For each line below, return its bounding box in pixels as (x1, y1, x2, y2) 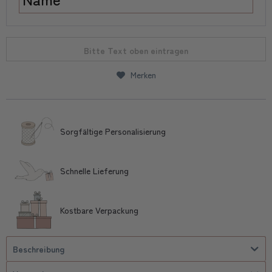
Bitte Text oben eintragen (84, 44, 188, 56)
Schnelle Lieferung (60, 165, 129, 177)
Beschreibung (13, 243, 64, 255)
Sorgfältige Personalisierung (60, 125, 166, 137)
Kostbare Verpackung (60, 204, 138, 216)
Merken (130, 69, 156, 81)
